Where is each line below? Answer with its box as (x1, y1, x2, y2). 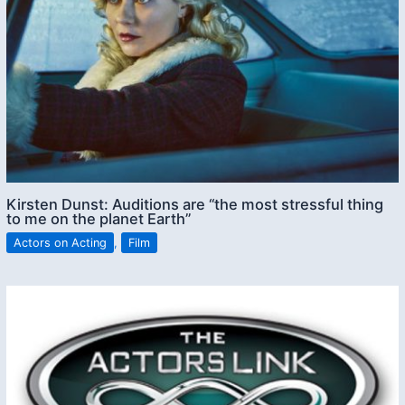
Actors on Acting (14, 235, 108, 250)
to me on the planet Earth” (6, 210, 192, 229)
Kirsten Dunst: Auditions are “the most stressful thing (6, 195, 384, 214)
